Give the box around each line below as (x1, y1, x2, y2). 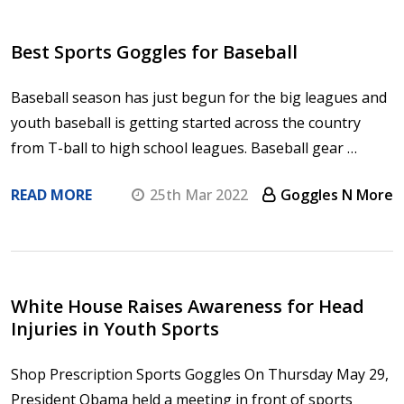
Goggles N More (280, 184, 393, 205)
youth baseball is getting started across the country (11, 112, 361, 133)
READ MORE (11, 184, 92, 205)
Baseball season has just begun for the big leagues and (11, 87, 387, 107)
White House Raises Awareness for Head (11, 293, 364, 318)
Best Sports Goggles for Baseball (11, 39, 298, 64)
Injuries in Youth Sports (11, 316, 219, 341)
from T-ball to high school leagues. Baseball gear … (11, 137, 357, 158)
